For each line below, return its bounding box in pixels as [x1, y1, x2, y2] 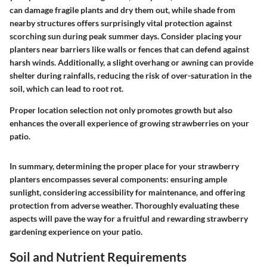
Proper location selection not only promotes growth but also [10, 105, 232, 116]
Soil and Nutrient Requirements [10, 249, 187, 265]
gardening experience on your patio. [10, 226, 142, 237]
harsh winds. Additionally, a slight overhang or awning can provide [10, 57, 253, 68]
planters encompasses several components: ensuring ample [10, 174, 227, 185]
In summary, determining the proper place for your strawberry [10, 161, 239, 172]
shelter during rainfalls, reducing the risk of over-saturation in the [10, 70, 252, 81]
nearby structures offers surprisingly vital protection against [10, 18, 232, 29]
